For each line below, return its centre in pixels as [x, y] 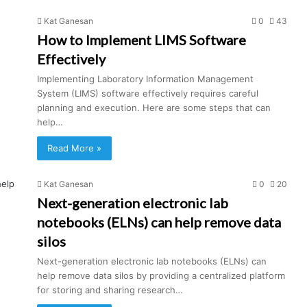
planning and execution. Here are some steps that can [154, 108]
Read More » [74, 148]
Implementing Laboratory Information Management [145, 79]
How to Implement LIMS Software [142, 40]
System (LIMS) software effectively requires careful [148, 93]
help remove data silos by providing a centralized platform [161, 275]
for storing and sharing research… [110, 290]
